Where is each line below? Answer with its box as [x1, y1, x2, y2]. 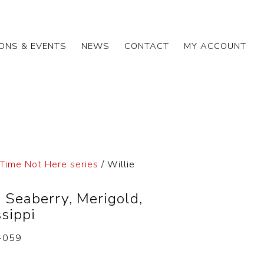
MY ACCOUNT [184, 40, 246, 52]
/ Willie [98, 158, 136, 171]
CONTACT [124, 40, 169, 52]
